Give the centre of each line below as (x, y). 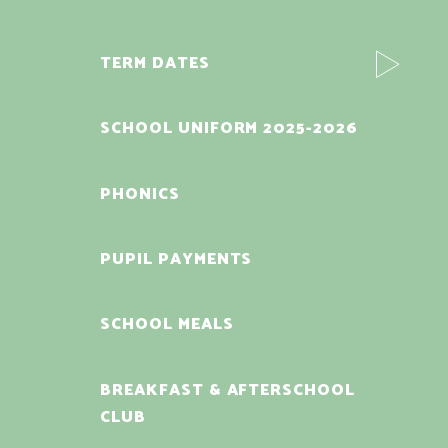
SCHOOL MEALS (167, 325)
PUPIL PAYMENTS (176, 259)
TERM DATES (155, 63)
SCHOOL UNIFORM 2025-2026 (229, 129)
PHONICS (140, 194)
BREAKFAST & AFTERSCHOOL (228, 390)
